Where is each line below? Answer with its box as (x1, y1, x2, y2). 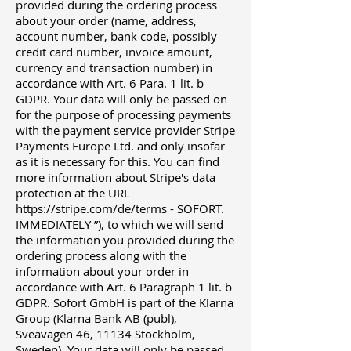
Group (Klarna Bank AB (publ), (16, 310, 177, 327)
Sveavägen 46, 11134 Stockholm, (16, 326, 195, 342)
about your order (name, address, (16, 13, 197, 29)
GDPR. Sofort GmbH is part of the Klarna (16, 295, 233, 311)
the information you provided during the (16, 232, 234, 248)
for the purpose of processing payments (16, 107, 231, 123)
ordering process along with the (16, 248, 186, 264)
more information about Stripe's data (16, 169, 215, 186)
